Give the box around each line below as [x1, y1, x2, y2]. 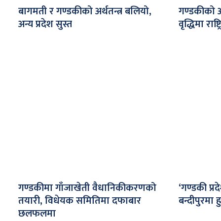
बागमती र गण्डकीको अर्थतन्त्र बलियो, [18, 2, 151, 20]
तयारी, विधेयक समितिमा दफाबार [18, 192, 141, 209]
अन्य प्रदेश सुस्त [18, 15, 72, 33]
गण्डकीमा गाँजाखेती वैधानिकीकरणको [18, 179, 156, 196]
